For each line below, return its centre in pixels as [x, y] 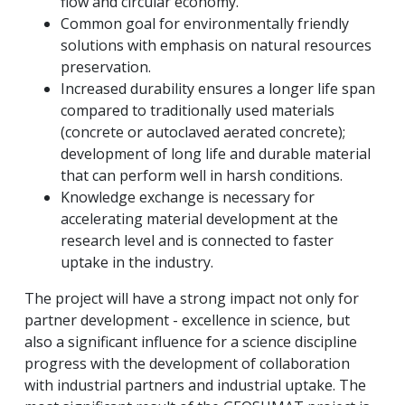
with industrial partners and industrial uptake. [182, 386]
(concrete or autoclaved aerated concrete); [203, 132]
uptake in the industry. [139, 263]
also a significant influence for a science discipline [191, 342]
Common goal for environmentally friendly [205, 24]
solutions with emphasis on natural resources [216, 46]
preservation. [108, 67]
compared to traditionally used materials [198, 111]
